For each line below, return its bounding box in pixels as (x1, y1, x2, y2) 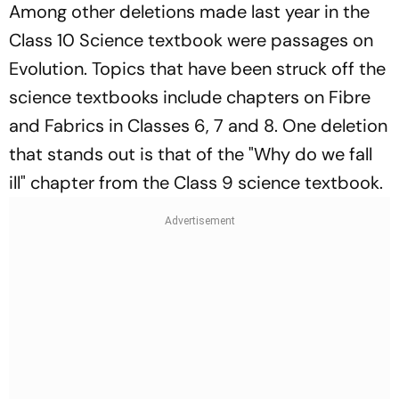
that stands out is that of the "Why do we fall (9, 142, 372, 166)
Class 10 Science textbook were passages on (9, 28, 373, 52)
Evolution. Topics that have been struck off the (9, 56, 386, 80)
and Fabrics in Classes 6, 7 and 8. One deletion (9, 113, 387, 137)
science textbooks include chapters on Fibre (9, 85, 370, 109)
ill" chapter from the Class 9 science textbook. (9, 170, 383, 194)
